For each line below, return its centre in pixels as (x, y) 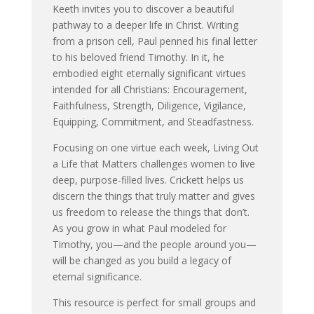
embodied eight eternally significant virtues (149, 73)
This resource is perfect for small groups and (154, 302)
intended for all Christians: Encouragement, (150, 89)
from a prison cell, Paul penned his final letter (155, 41)
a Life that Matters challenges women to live (153, 164)
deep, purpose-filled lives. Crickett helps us (148, 180)
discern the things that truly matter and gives (153, 196)
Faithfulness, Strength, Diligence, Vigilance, (149, 105)
